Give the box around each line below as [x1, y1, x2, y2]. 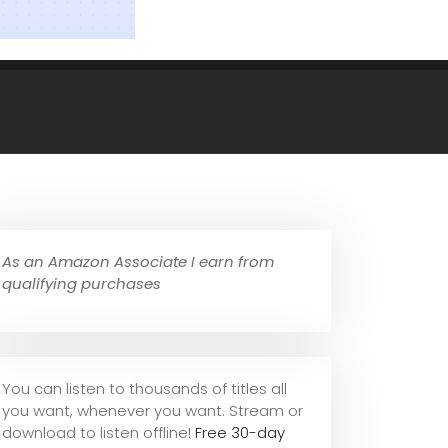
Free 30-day [195, 422, 285, 444]
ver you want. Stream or [127, 400, 303, 422]
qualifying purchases [2, 273, 161, 295]
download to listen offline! [2, 422, 195, 444]
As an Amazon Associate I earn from [2, 251, 274, 273]
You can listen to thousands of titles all [2, 378, 287, 400]
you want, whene [2, 400, 127, 422]
